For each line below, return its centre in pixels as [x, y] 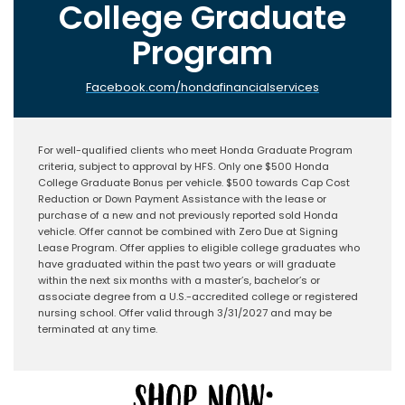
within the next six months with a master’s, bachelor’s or [179, 280]
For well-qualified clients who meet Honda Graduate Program [195, 150]
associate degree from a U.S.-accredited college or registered [198, 296]
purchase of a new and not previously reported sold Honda [188, 215]
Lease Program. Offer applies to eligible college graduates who [199, 247]
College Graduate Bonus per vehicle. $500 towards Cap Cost [194, 182]
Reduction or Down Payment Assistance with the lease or [182, 198]
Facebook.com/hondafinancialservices [202, 87]
